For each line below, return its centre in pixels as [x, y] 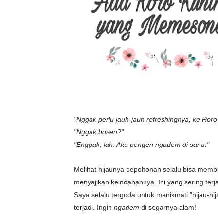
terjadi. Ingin [93, 207]
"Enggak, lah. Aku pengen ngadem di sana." [142, 145]
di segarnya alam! [169, 207]
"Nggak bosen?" [99, 132]
